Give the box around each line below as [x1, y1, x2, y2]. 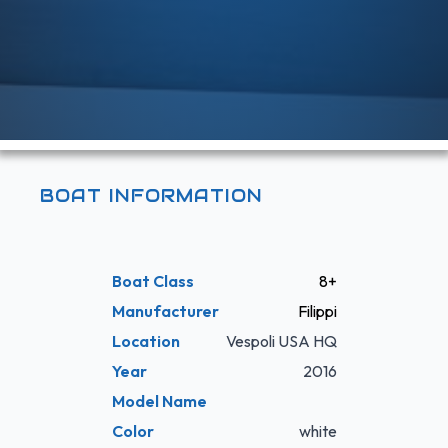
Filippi [297, 301, 337, 322]
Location [111, 331, 180, 352]
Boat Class [111, 271, 194, 292]
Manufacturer [111, 301, 219, 322]
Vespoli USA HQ [225, 331, 337, 352]
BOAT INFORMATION [40, 184, 263, 208]
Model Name [111, 391, 207, 412]
